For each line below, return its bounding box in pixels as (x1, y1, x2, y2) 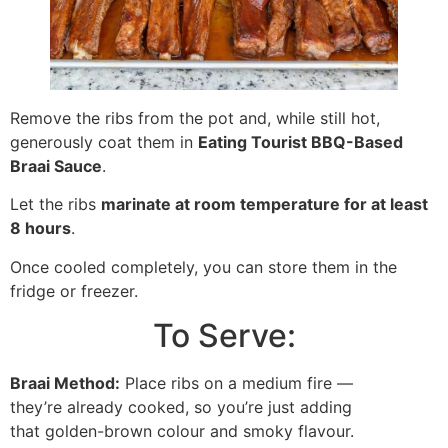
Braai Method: (10, 373, 120, 394)
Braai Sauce (10, 155, 102, 176)
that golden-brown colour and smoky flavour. (10, 421, 354, 442)
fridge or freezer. (10, 280, 138, 301)
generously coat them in (10, 131, 198, 152)
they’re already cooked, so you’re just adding (10, 397, 352, 418)
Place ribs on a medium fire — (120, 373, 353, 394)
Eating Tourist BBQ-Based (198, 131, 403, 152)
